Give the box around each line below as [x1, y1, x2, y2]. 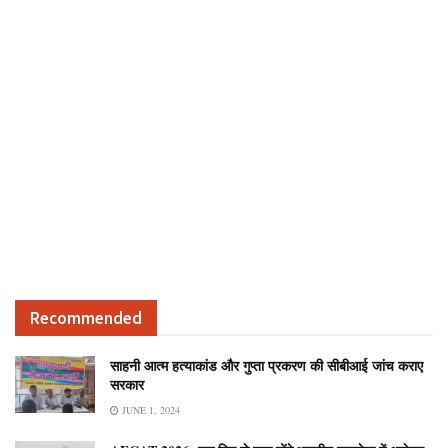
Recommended [30, 306, 142, 329]
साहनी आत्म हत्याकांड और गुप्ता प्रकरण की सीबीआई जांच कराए [110, 354, 423, 376]
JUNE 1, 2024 [119, 402, 180, 417]
